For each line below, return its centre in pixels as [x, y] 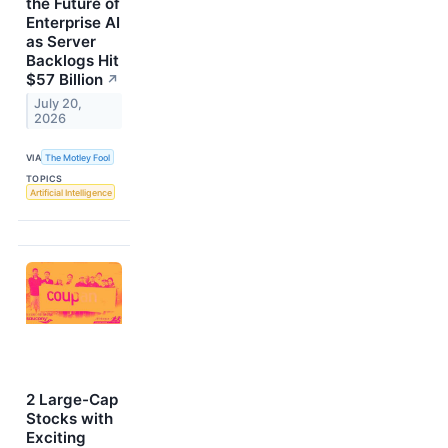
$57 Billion [64, 79]
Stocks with [69, 419]
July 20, [58, 103]
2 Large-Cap [72, 400]
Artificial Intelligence [70, 192]
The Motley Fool [78, 157]
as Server [61, 41]
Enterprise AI [73, 22]
